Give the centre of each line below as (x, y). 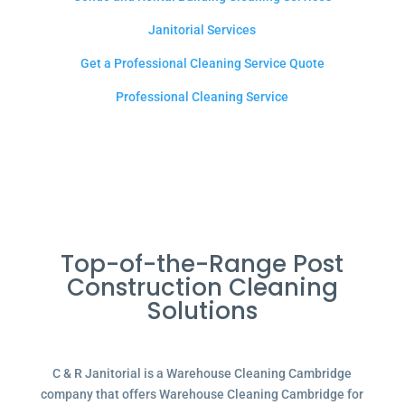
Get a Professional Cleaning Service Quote (202, 63)
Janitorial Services (202, 30)
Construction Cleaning (202, 287)
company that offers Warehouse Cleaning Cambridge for (202, 394)
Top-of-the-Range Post (202, 264)
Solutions (202, 311)
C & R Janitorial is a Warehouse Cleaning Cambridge (202, 373)
